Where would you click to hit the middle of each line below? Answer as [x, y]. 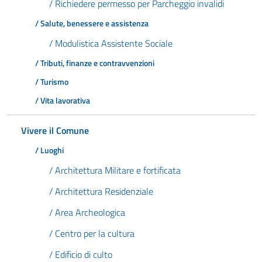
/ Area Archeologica [87, 212]
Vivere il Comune [55, 130]
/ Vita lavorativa [63, 101]
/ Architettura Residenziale [101, 191]
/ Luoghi [49, 150]
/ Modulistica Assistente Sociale [111, 43]
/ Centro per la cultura [92, 233]
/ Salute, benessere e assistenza [92, 23]
